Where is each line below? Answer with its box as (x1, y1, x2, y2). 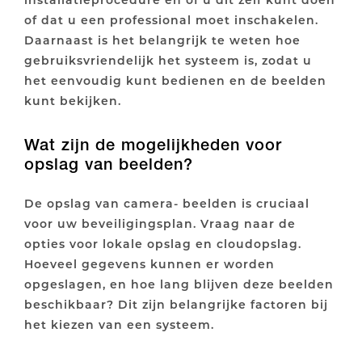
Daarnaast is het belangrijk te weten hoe (24, 32, 301, 48)
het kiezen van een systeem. (24, 316, 214, 332)
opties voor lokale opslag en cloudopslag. (24, 235, 301, 251)
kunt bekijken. (24, 92, 121, 108)
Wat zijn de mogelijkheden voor (24, 134, 282, 154)
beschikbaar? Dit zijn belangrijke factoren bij (24, 296, 328, 312)
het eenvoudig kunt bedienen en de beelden (24, 72, 326, 88)
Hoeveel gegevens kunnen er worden (24, 255, 275, 271)
